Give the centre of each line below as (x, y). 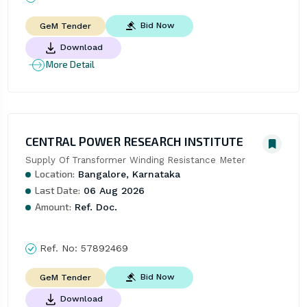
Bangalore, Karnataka (127, 174)
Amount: (53, 206)
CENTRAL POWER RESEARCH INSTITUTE (134, 141)
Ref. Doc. (94, 207)
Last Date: (57, 190)
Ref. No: (58, 248)
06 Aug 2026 (112, 190)
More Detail (70, 65)
